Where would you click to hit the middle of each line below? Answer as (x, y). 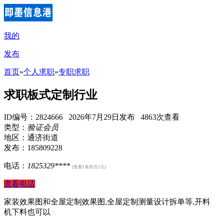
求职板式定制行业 (51, 95)
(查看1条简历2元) (89, 167)
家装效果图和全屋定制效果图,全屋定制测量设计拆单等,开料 (107, 201)
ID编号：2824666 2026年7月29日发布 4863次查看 (92, 117)
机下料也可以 (27, 212)
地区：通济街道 (31, 137)
